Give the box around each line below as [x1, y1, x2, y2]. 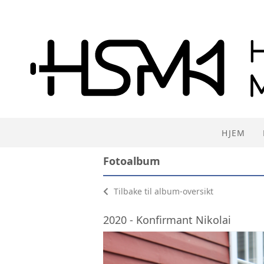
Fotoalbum [103, 154, 160, 168]
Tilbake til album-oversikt [111, 186, 213, 197]
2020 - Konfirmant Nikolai [103, 213, 231, 227]
